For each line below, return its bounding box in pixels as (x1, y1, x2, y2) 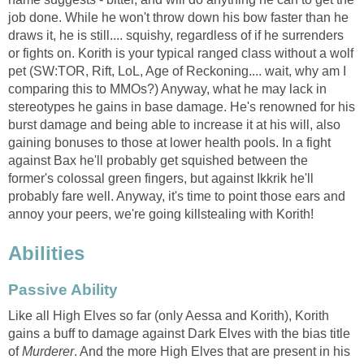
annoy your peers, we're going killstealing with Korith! (8, 206, 314, 221)
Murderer (22, 344, 74, 358)
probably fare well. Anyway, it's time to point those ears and (8, 188, 345, 203)
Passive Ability (8, 280, 118, 298)
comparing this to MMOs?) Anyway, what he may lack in (8, 81, 327, 96)
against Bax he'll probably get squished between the (8, 153, 308, 167)
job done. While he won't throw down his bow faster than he (8, 10, 349, 24)
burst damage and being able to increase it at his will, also (8, 117, 340, 132)
